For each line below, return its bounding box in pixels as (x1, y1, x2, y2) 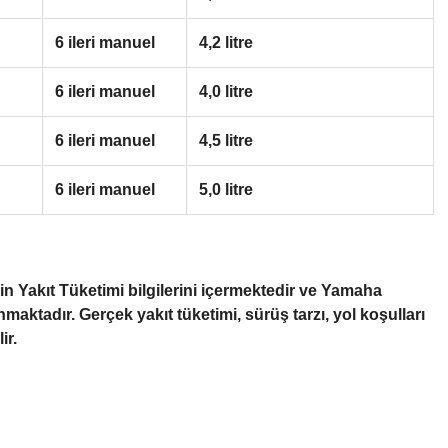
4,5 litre (199, 131, 253, 149)
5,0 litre (199, 180, 253, 198)
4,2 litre (199, 33, 253, 51)
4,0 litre (199, 82, 253, 100)
